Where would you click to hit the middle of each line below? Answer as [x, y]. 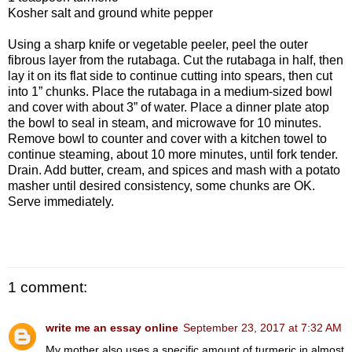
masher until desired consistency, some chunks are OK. [161, 185]
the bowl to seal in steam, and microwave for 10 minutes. [165, 123]
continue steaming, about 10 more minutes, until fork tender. [173, 154]
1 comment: [48, 287]
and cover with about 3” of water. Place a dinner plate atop [169, 107]
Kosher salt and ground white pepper [110, 13]
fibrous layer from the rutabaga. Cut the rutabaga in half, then [176, 60]
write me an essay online [112, 328]
